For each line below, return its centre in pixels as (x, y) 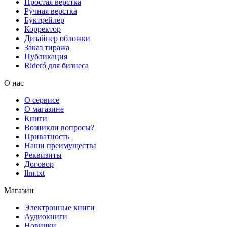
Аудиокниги (46, 217)
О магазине (44, 109)
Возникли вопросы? (59, 128)
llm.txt (34, 173)
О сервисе (42, 100)
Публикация (46, 57)
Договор (39, 164)
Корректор (43, 29)
